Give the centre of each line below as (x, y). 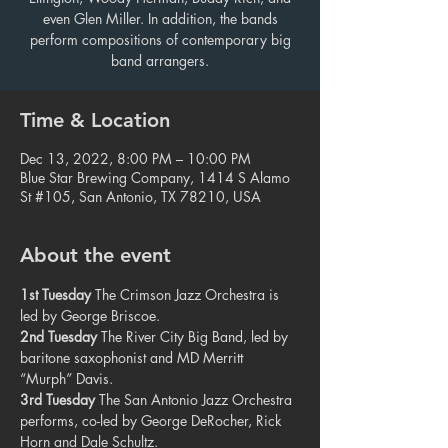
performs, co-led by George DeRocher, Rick (153, 420)
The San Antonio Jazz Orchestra (195, 399)
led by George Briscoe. (90, 315)
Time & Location (95, 120)
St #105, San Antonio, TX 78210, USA (140, 196)
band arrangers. (160, 60)
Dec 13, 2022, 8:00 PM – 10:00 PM (135, 158)
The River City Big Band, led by (194, 336)
